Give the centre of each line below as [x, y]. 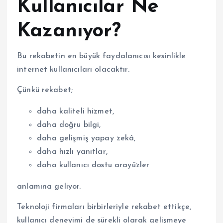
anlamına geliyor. [49, 187]
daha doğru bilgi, [69, 125]
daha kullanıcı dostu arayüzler [93, 166]
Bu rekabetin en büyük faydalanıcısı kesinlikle [102, 56]
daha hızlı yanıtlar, [72, 152]
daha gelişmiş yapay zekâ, [86, 139]
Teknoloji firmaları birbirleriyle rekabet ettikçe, [104, 207]
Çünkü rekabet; [45, 90]
